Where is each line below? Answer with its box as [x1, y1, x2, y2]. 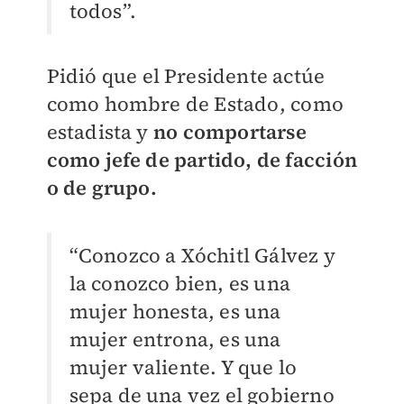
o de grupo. [46, 174, 157, 202]
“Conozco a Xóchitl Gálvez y [69, 242, 335, 270]
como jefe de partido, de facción [46, 146, 357, 174]
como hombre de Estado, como [46, 90, 344, 118]
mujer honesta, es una [69, 298, 281, 326]
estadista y [46, 118, 149, 146]
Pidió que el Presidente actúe [46, 62, 326, 90]
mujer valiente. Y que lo [69, 353, 298, 381]
